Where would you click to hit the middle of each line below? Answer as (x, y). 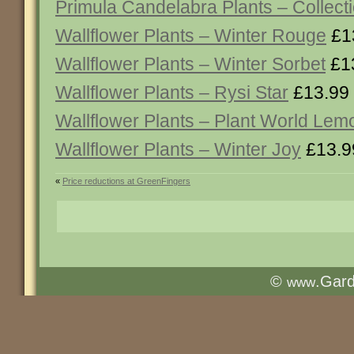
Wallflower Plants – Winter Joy (178, 149)
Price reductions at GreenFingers (126, 181)
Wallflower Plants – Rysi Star (172, 92)
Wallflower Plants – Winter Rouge (191, 36)
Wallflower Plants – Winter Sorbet (190, 64)
